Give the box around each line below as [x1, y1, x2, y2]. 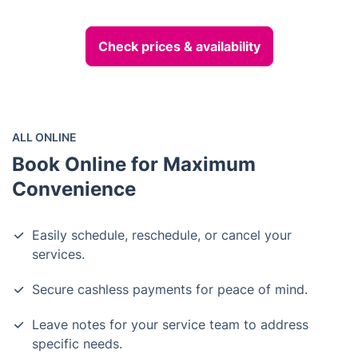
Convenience [12, 177, 136, 201]
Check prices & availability [97, 38, 261, 54]
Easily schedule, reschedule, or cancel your [32, 226, 292, 243]
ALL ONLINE [12, 129, 77, 144]
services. [32, 245, 85, 262]
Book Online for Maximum [12, 152, 256, 176]
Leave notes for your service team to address [32, 316, 308, 332]
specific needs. [32, 335, 122, 352]
